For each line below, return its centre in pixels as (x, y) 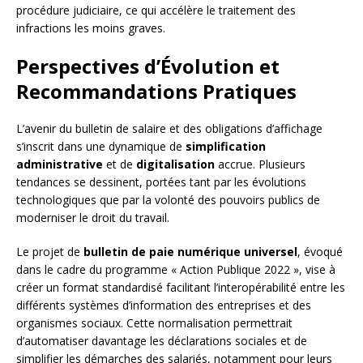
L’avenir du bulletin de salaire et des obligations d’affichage (169, 128)
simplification (226, 146)
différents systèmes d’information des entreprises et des (164, 305)
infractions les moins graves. (91, 28)
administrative (60, 164)
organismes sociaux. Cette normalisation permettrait (154, 322)
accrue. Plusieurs (260, 164)
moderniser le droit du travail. (93, 217)
